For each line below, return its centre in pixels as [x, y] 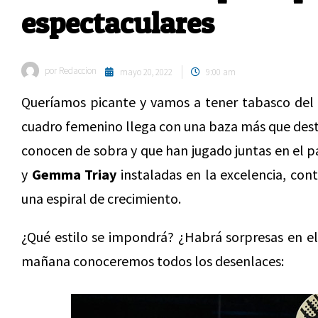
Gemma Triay [76, 174]
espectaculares [118, 22]
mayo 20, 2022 [146, 72]
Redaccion [77, 71]
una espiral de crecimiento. [101, 198]
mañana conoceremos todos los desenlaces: [153, 261]
